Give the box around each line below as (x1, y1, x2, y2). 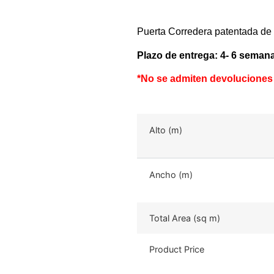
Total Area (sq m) (149, 212, 220, 223)
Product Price (149, 243, 204, 254)
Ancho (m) (149, 169, 193, 180)
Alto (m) (149, 124, 182, 135)
